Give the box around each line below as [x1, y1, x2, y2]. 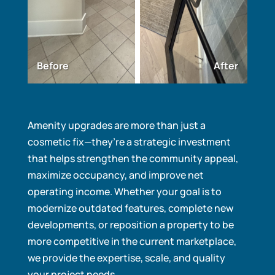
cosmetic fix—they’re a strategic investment [27, 134, 231, 149]
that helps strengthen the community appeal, [27, 151, 238, 165]
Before [36, 58, 69, 72]
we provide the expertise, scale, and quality [27, 250, 225, 265]
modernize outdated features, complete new [27, 201, 233, 215]
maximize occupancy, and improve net [27, 168, 204, 182]
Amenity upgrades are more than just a [27, 118, 206, 132]
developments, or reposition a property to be [27, 217, 234, 231]
